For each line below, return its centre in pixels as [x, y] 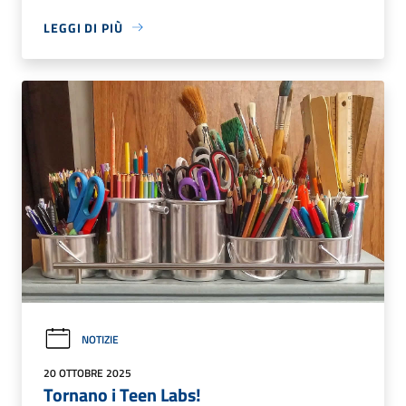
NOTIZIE [100, 339]
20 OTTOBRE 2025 [87, 373]
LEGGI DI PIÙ [83, 27]
